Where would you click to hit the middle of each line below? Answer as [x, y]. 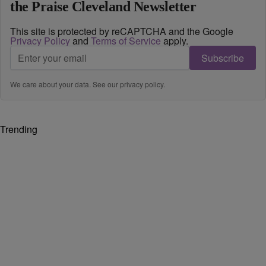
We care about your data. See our [65, 84]
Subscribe [223, 58]
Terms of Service [126, 41]
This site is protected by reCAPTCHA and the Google [122, 31]
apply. [175, 41]
